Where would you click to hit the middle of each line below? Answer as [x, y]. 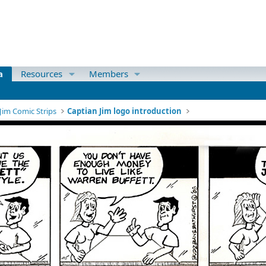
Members [108, 74]
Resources [41, 74]
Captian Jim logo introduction [125, 111]
